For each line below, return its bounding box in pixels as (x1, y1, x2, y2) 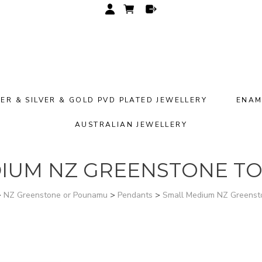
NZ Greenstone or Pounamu (3, 189, 108, 201)
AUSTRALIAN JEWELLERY (75, 120, 187, 129)
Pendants (117, 189, 153, 201)
